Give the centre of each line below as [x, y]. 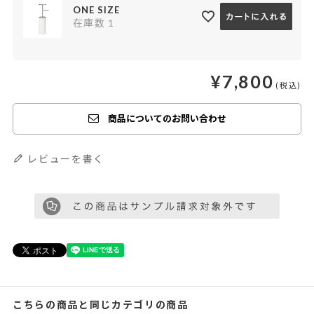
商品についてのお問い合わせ [167, 118]
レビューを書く [66, 158]
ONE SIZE [96, 10]
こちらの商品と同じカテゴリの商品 [100, 304]
